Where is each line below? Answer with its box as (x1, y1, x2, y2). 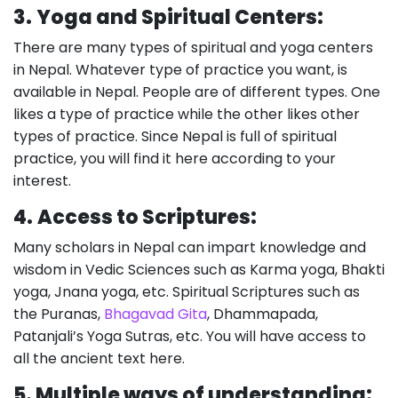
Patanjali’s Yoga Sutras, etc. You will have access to (13, 326, 366, 346)
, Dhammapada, (207, 304, 318, 324)
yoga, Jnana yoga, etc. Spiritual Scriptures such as (13, 282, 360, 302)
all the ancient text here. (13, 348, 185, 369)
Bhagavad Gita (104, 304, 207, 324)
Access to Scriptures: (37, 203, 257, 231)
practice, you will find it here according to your (13, 148, 336, 169)
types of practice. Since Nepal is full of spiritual (13, 126, 337, 147)
